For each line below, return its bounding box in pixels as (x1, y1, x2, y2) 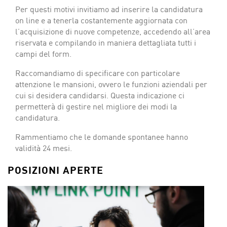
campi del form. (15, 49, 71, 59)
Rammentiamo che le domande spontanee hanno (15, 132, 188, 142)
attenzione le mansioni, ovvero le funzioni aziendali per (15, 79, 207, 89)
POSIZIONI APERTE (8, 163, 103, 176)
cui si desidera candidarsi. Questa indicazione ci (15, 90, 184, 100)
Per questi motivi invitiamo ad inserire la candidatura (15, 4, 203, 14)
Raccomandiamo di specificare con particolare (15, 68, 180, 78)
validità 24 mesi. (15, 143, 72, 153)
